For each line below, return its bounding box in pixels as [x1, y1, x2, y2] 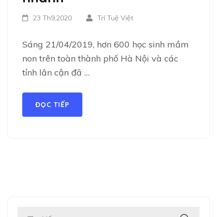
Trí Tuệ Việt [97, 14, 133, 22]
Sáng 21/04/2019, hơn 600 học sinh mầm [22, 39, 189, 50]
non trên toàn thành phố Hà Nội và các [22, 53, 178, 64]
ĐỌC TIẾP [35, 100, 69, 109]
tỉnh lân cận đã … [22, 67, 90, 78]
